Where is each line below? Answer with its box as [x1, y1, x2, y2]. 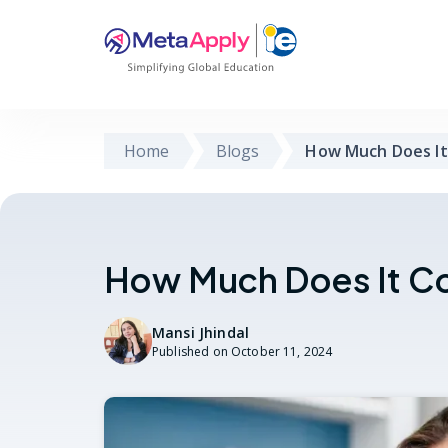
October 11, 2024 [230, 342, 333, 360]
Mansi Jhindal [152, 322, 249, 342]
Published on [152, 342, 228, 360]
